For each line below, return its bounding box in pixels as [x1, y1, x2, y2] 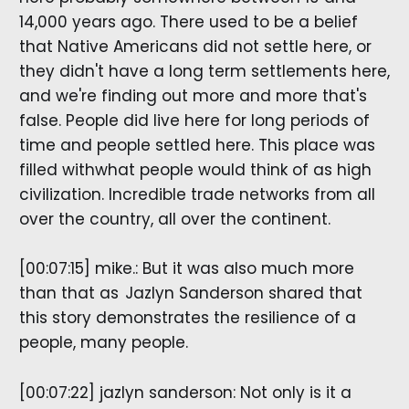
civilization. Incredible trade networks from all [18, 184, 375, 206]
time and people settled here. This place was [18, 134, 375, 157]
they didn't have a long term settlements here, [18, 60, 390, 83]
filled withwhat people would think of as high [18, 159, 372, 182]
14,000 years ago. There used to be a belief [18, 11, 358, 34]
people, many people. [18, 331, 188, 354]
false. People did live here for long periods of [18, 110, 370, 132]
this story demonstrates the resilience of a [18, 307, 356, 330]
